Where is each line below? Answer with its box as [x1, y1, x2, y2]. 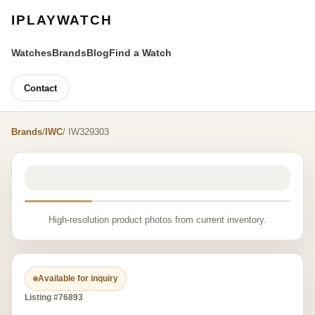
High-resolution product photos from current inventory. [49, 214, 266, 225]
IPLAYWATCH [11, 13, 112, 27]
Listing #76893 [25, 292, 83, 302]
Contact [24, 82, 57, 94]
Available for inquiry [38, 274, 118, 283]
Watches [11, 47, 52, 58]
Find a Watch [109, 47, 172, 58]
